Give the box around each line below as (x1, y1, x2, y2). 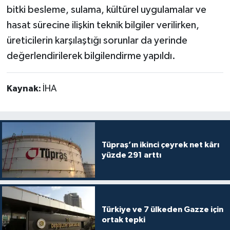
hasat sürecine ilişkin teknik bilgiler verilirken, (6, 20, 199, 31)
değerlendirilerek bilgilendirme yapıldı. (6, 51, 176, 62)
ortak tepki (101, 215, 145, 224)
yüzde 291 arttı (101, 151, 161, 160)
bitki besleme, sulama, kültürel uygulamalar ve (6, 5, 206, 15)
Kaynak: (6, 84, 43, 94)
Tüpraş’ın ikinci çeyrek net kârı (101, 141, 219, 149)
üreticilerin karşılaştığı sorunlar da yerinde (6, 35, 187, 46)
